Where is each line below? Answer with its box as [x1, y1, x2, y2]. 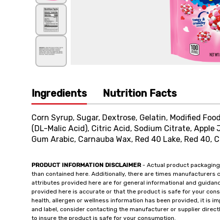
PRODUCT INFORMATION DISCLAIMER [31, 162, 141, 168]
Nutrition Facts [103, 87, 177, 99]
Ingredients [31, 87, 87, 99]
